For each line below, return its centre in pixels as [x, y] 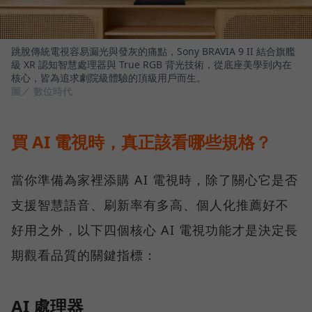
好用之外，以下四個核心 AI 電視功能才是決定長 [155, 229]
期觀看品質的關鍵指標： [84, 255]
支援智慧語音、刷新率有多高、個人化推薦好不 [150, 204]
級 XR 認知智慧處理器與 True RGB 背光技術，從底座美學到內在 [151, 64]
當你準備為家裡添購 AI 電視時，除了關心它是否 [155, 179]
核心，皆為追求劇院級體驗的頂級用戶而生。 [109, 77]
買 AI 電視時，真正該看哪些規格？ [141, 141]
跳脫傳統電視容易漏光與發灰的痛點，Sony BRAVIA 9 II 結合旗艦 [153, 51]
